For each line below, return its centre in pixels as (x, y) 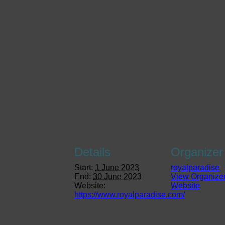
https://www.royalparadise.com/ (130, 194)
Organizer (197, 152)
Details (92, 152)
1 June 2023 (117, 167)
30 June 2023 (117, 176)
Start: (84, 167)
